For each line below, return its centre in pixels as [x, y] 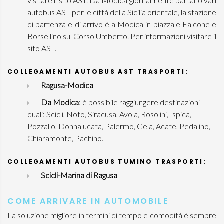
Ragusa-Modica [68, 85]
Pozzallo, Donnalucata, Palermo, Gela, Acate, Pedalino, [119, 126]
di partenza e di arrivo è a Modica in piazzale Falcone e [122, 24]
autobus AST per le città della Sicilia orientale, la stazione [122, 12]
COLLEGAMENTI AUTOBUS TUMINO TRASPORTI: [107, 162]
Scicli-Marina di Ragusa [80, 175]
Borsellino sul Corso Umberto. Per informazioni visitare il [122, 36]
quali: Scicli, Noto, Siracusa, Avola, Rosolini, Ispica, [109, 114]
